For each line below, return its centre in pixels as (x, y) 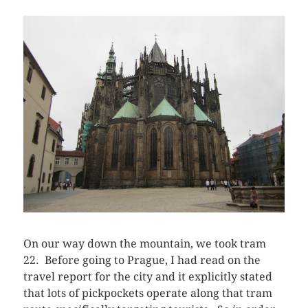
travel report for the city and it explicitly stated (147, 276)
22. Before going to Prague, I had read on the (142, 260)
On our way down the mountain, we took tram (144, 243)
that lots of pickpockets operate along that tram (147, 293)
